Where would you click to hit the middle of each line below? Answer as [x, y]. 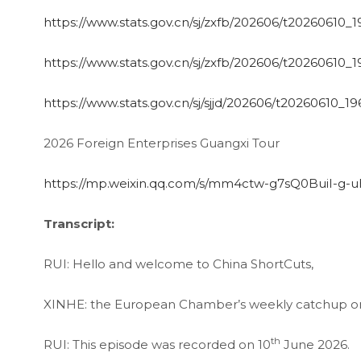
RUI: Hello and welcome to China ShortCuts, [178, 263]
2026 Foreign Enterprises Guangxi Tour [161, 143]
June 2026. [315, 344]
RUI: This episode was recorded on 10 [157, 344]
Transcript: [79, 223]
